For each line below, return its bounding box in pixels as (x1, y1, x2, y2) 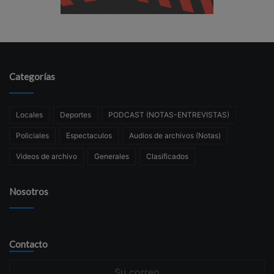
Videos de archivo (16, 151, 77, 161)
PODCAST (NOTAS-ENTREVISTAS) (108, 109, 229, 119)
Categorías (9, 70, 55, 82)
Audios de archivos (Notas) (129, 130, 221, 140)
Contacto (9, 238, 48, 250)
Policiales (16, 130, 49, 140)
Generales (94, 151, 129, 161)
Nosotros (9, 185, 48, 197)
